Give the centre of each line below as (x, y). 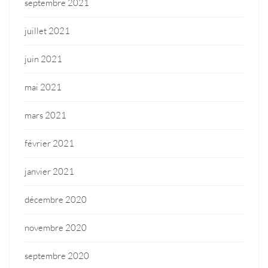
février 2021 (49, 143)
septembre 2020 (57, 255)
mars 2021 (45, 115)
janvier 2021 (49, 171)
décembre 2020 (56, 199)
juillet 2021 (47, 31)
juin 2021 (43, 59)
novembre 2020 (56, 227)
